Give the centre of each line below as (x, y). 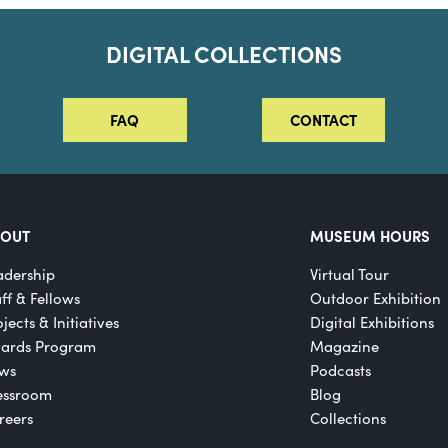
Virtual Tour (349, 274)
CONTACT (323, 120)
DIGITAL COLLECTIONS (224, 54)
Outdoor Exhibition (375, 298)
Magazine (344, 346)
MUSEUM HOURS (369, 236)
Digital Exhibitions (371, 322)
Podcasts (340, 370)
